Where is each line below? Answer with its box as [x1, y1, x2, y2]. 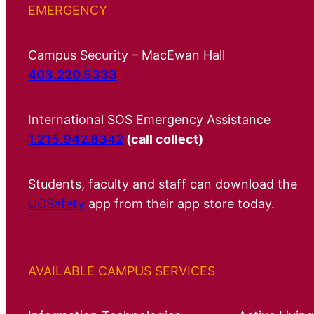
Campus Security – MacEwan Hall [28, 47, 225, 62]
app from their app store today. [85, 196, 275, 211]
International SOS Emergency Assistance [28, 111, 271, 127]
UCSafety [28, 196, 85, 211]
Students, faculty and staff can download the [28, 176, 297, 191]
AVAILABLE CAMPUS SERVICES [28, 263, 215, 278]
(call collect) [123, 131, 203, 146]
